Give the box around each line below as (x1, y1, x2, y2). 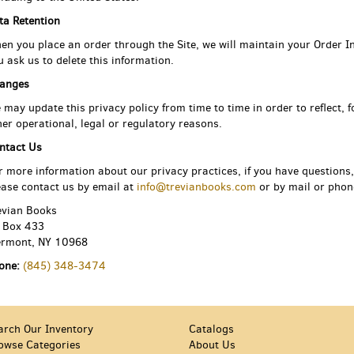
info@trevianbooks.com (136, 179, 256, 194)
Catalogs (189, 322, 234, 337)
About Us (189, 337, 235, 352)
